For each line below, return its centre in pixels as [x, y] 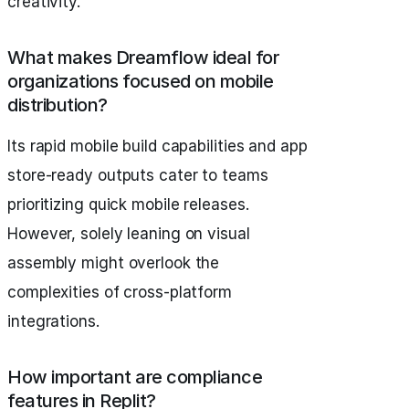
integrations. [53, 322]
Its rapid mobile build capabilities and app [157, 147]
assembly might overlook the [114, 263]
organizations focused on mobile [141, 82]
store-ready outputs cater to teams [138, 176]
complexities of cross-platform [120, 293]
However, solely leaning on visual [129, 234]
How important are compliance [135, 378]
